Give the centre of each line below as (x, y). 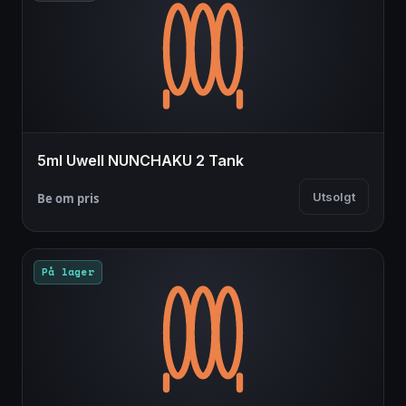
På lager (68, 272)
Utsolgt (334, 197)
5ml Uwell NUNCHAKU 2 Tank (140, 161)
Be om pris (68, 199)
